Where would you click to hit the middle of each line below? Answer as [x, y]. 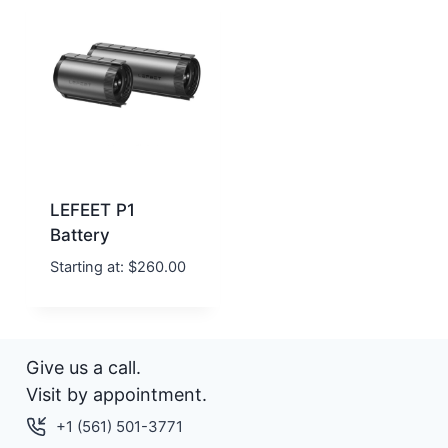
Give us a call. [83, 367]
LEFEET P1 [92, 209]
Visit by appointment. [116, 394]
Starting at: [87, 266]
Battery [80, 234]
